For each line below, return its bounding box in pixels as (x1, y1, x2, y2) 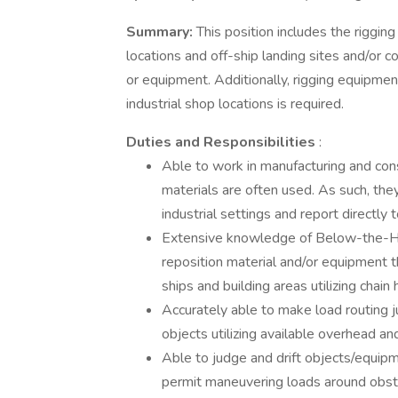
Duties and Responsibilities (126, 132, 319, 152)
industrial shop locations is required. (126, 94, 344, 114)
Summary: (126, 22, 196, 42)
